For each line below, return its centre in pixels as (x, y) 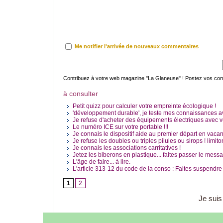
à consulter (81, 94)
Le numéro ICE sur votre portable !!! (120, 127)
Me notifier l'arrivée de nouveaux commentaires (137, 46)
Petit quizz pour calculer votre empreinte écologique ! (144, 106)
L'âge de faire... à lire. (101, 162)
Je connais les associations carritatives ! (126, 148)
